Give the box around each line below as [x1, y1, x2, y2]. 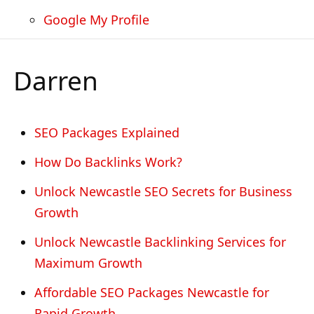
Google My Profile [43, 11, 149, 28]
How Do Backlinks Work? [34, 153, 182, 170]
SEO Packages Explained [34, 123, 179, 141]
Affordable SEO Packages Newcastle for [34, 283, 269, 301]
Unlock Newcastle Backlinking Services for [34, 233, 286, 250]
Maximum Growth [34, 254, 142, 271]
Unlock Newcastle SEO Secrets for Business [34, 182, 292, 200]
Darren [13, 62, 98, 98]
